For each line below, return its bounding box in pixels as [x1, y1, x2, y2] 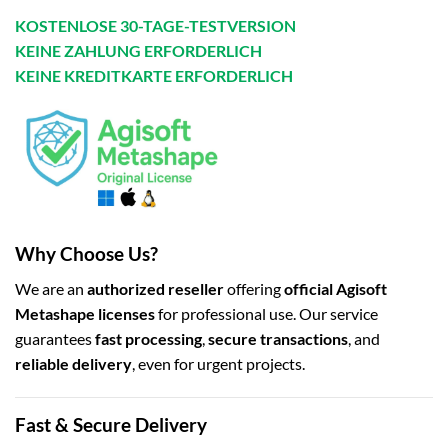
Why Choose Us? [15, 242, 158, 266]
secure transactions [208, 328, 348, 348]
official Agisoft [284, 278, 387, 298]
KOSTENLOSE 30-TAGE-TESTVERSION [15, 16, 296, 36]
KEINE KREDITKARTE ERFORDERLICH [15, 66, 293, 86]
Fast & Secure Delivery [15, 412, 207, 436]
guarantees [15, 328, 95, 348]
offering [224, 278, 284, 298]
